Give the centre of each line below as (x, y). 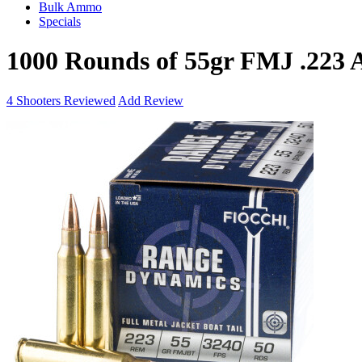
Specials (60, 21)
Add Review (151, 100)
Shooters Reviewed (64, 100)
